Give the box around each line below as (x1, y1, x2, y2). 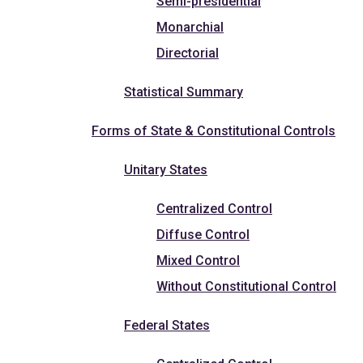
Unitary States (124, 161, 207, 177)
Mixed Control (156, 252, 240, 268)
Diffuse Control (156, 226, 250, 242)
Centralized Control (156, 200, 272, 216)
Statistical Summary (124, 83, 243, 100)
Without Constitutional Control (156, 278, 336, 294)
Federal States (124, 317, 210, 333)
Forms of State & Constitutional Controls (92, 122, 335, 139)
